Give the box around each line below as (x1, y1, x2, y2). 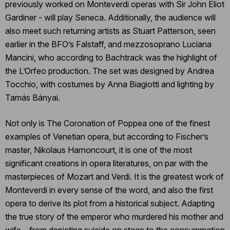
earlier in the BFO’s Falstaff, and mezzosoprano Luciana (5, 39, 212, 49)
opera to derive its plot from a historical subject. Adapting (5, 198, 215, 208)
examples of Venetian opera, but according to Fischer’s (5, 131, 208, 142)
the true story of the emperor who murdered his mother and (5, 211, 223, 222)
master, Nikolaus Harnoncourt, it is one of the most (5, 144, 192, 155)
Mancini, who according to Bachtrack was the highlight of (5, 52, 217, 63)
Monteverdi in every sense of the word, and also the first (5, 184, 213, 195)
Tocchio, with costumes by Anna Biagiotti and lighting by (5, 79, 214, 89)
